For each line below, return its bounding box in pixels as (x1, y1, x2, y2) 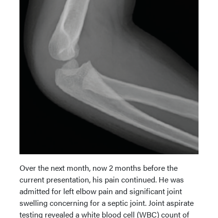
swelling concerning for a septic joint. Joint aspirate (19, 197, 194, 209)
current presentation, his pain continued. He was (19, 174, 184, 185)
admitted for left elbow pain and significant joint (19, 185, 182, 197)
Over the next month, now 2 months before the (19, 162, 178, 174)
